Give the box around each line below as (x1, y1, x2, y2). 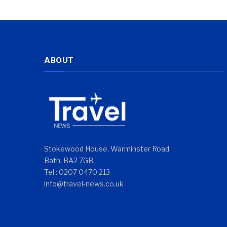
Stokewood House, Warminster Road (44, 144, 169, 154)
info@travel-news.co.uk (44, 179, 124, 188)
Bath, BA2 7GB (44, 156, 93, 165)
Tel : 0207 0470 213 (44, 168, 110, 177)
